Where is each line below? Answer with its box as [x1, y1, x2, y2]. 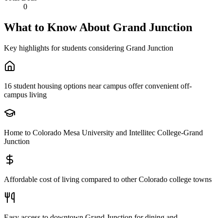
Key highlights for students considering [4, 43, 126, 52]
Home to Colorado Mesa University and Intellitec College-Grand [4, 128, 203, 137]
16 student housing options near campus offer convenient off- [4, 81, 192, 90]
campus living [4, 90, 47, 99]
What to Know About [4, 20, 113, 34]
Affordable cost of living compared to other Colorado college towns [4, 175, 212, 183]
